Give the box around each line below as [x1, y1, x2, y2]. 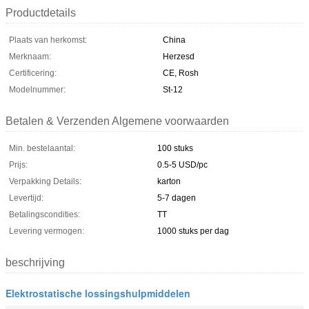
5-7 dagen [157, 192, 196, 203]
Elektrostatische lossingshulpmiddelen [6, 286, 190, 300]
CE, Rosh [163, 68, 199, 78]
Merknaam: [9, 51, 51, 61]
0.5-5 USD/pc [157, 159, 208, 170]
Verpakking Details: [9, 176, 81, 186]
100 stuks [157, 143, 193, 153]
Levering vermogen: [9, 226, 84, 236]
